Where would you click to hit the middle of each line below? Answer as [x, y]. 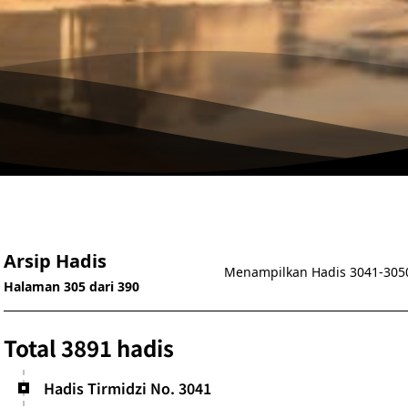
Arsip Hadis [56, 261]
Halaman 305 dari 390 [72, 286]
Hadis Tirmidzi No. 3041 [127, 388]
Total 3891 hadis [89, 347]
